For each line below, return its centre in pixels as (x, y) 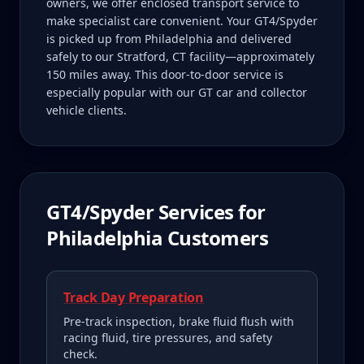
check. (80, 354)
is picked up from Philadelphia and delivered (169, 39)
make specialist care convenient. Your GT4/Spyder (182, 21)
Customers (216, 238)
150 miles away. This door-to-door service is (165, 74)
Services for (210, 212)
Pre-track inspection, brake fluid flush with (179, 321)
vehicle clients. (87, 110)
